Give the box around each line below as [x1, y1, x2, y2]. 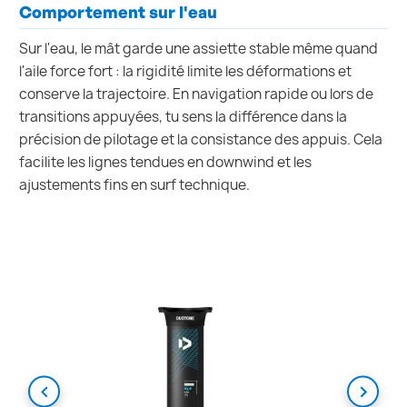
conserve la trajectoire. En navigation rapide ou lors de [19, 84, 373, 104]
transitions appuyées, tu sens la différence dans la [19, 107, 347, 127]
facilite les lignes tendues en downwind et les [19, 153, 312, 173]
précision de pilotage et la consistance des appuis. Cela [19, 130, 382, 150]
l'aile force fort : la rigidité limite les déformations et [19, 62, 352, 82]
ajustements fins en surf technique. [19, 175, 250, 195]
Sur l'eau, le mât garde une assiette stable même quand [19, 39, 378, 59]
